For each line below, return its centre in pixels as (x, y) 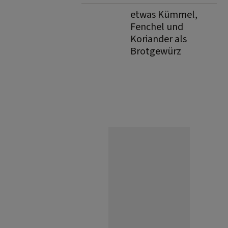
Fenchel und (157, 27)
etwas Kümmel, (164, 15)
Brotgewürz (156, 51)
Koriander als (159, 39)
